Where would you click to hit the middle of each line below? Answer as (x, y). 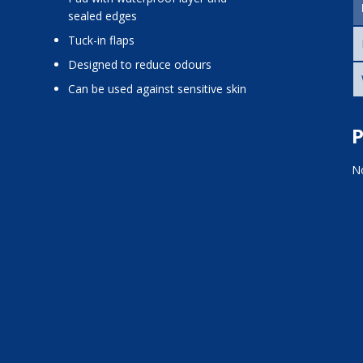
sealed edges (102, 15)
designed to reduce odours (144, 64)
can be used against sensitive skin (160, 88)
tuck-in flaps (105, 40)
